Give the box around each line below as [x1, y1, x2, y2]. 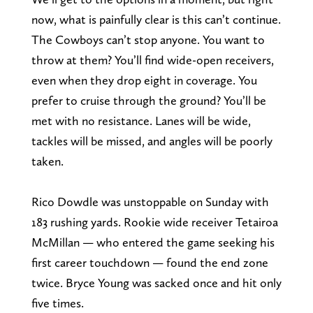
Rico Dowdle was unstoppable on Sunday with [31, 194, 269, 209]
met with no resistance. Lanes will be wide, [31, 112, 251, 128]
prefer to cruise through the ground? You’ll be [31, 92, 266, 108]
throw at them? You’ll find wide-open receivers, [31, 52, 274, 67]
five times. [31, 295, 84, 310]
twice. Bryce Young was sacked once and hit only [31, 275, 282, 290]
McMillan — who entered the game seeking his [31, 234, 275, 249]
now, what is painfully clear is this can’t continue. [31, 11, 281, 27]
